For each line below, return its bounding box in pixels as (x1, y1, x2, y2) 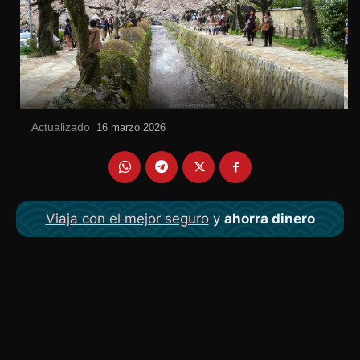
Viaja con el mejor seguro (45, 210, 209, 227)
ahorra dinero (223, 210, 315, 227)
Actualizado (31, 120, 90, 133)
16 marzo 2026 (96, 121, 166, 134)
